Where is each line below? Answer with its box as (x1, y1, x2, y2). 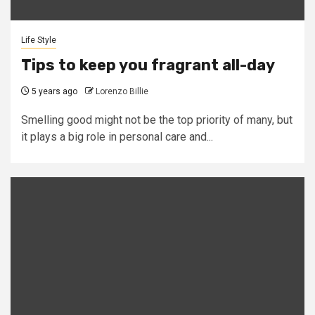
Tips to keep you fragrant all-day (21, 56, 275, 75)
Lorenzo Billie (96, 86, 148, 96)
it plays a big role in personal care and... (21, 130, 213, 143)
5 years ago (30, 86, 77, 96)
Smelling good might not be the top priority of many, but (21, 113, 292, 127)
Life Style (21, 35, 56, 45)
